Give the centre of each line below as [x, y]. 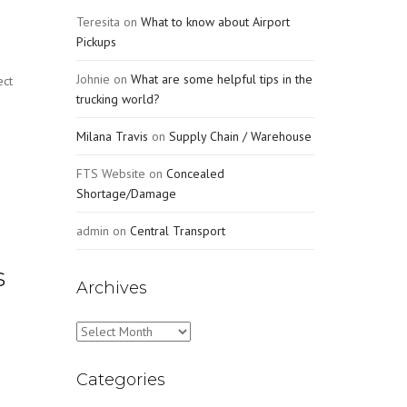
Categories [120, 380]
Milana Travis [112, 136]
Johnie [93, 79]
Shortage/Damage [126, 194]
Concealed [195, 174]
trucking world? [118, 99]
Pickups [96, 42]
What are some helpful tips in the [221, 79]
